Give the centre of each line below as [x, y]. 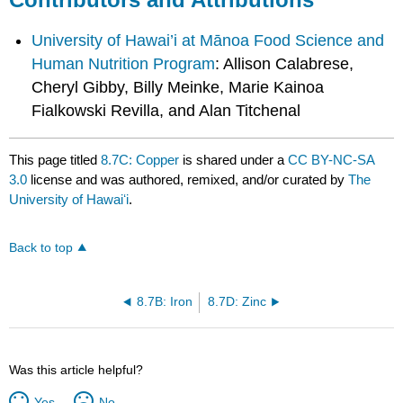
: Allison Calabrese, [285, 63]
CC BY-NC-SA [331, 159]
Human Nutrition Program [124, 63]
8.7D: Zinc [237, 302]
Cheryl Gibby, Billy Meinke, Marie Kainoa [178, 87]
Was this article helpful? [76, 370]
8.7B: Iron [164, 302]
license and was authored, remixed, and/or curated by [188, 179]
